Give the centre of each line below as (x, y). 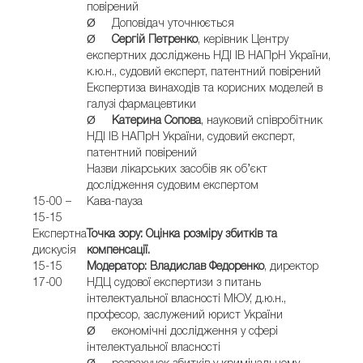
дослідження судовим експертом (173, 186)
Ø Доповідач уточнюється (160, 24)
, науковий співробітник (262, 121)
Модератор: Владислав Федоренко (175, 267)
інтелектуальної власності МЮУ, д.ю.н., (186, 299)
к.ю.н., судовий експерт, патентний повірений (204, 73)
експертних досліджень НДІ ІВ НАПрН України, (209, 56)
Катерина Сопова (156, 121)
